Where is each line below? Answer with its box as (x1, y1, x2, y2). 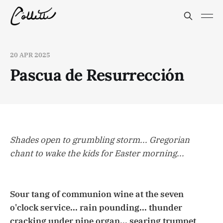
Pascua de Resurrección (10, 65, 184, 85)
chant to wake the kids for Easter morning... (10, 148, 184, 159)
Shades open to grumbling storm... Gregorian (10, 134, 190, 146)
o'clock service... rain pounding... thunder (10, 202, 182, 213)
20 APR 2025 (10, 51, 50, 59)
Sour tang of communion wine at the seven (10, 188, 184, 200)
